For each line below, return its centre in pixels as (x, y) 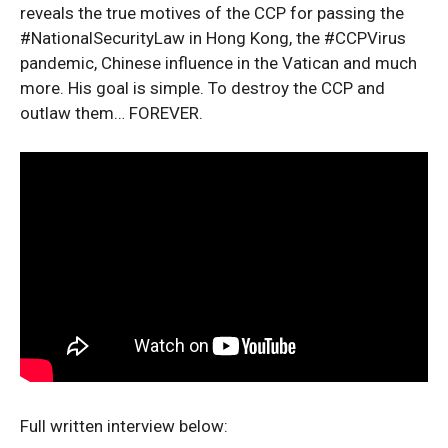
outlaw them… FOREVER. (111, 112)
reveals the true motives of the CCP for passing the (212, 12)
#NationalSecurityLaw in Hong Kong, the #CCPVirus (213, 37)
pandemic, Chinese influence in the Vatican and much (218, 62)
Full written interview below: (124, 426)
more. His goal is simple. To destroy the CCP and (202, 87)
